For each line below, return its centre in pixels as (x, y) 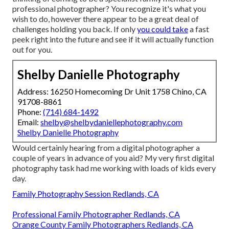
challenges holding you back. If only (75, 29)
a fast (199, 29)
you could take (163, 29)
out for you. (32, 49)
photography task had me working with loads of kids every (114, 168)
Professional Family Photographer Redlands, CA (96, 214)
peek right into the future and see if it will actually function (113, 39)
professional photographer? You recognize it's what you (109, 8)
